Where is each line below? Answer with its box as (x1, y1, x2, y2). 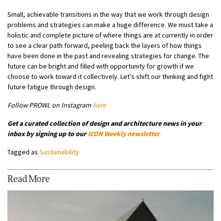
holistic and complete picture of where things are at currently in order (7, 30, 213, 39)
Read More (7, 175, 50, 184)
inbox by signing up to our (7, 129, 88, 138)
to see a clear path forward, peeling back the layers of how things (7, 40, 202, 50)
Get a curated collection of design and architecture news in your (7, 118, 202, 128)
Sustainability (39, 147, 79, 156)
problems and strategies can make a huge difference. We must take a (7, 20, 213, 29)
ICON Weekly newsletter (88, 129, 160, 138)
